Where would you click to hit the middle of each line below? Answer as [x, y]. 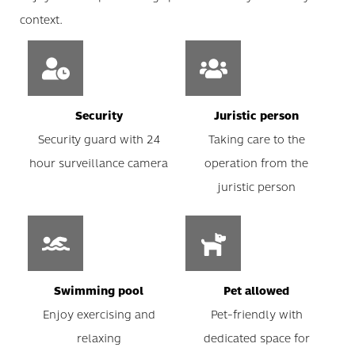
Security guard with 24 [99, 140]
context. [41, 21]
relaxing [99, 339]
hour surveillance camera [99, 164]
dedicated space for [256, 339]
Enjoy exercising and [99, 315]
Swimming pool [99, 292]
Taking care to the [256, 140]
